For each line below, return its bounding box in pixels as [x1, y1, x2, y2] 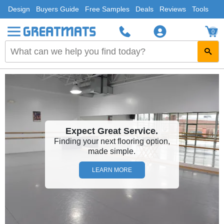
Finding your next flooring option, [53, 136, 170, 145]
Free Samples [85, 5, 129, 13]
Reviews [159, 5, 186, 13]
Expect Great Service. [65, 125, 158, 136]
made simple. [88, 146, 136, 155]
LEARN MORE [91, 166, 132, 173]
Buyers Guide [36, 5, 79, 13]
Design [8, 5, 30, 13]
